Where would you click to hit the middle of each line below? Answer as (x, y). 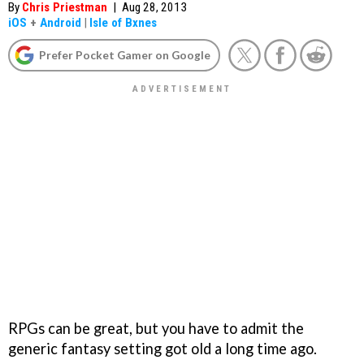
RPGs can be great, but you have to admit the (156, 328)
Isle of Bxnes (123, 23)
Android (61, 23)
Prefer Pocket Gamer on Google (125, 55)
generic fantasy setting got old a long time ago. (162, 348)
